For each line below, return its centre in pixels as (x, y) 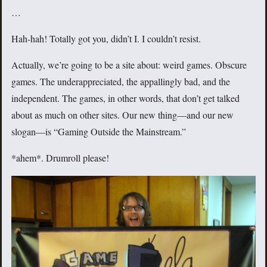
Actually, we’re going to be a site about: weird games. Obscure (129, 64)
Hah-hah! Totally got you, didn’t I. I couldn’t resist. (106, 38)
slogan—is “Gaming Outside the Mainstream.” (99, 131)
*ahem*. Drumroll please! (60, 157)
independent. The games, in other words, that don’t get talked (125, 98)
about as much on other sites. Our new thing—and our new (122, 114)
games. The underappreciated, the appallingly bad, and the (121, 81)
